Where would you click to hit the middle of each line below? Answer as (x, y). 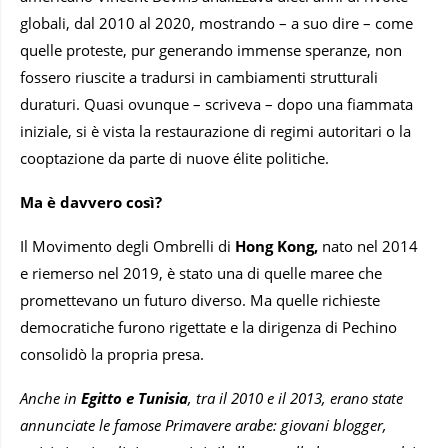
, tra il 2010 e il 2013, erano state (295, 398)
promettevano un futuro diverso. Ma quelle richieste (200, 300)
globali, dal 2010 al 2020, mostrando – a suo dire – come (216, 23)
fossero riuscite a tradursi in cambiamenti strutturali (199, 77)
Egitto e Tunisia (134, 398)
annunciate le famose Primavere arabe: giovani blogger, (203, 425)
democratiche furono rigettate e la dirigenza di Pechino (208, 327)
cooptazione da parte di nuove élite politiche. (174, 158)
